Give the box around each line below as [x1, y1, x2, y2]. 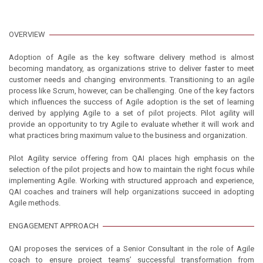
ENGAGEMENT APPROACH [9, 221, 99, 230]
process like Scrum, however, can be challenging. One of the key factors [9, 86, 254, 95]
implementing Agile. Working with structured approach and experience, [9, 176, 254, 185]
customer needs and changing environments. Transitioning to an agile [9, 75, 254, 84]
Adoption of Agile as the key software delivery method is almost [9, 53, 254, 62]
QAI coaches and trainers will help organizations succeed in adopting [9, 187, 254, 196]
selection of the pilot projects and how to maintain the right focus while [9, 165, 254, 174]
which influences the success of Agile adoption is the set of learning [9, 97, 254, 106]
